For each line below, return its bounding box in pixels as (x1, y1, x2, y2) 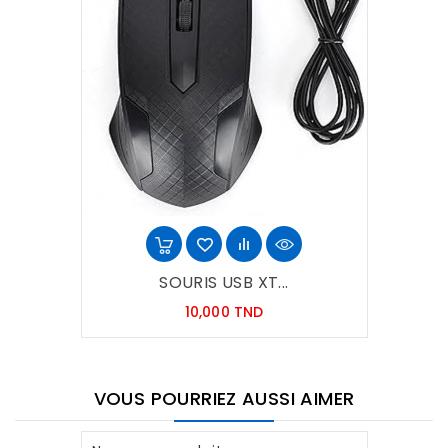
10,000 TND (184, 301, 264, 322)
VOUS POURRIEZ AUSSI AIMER (93, 385, 355, 411)
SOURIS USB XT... (159, 270, 289, 294)
